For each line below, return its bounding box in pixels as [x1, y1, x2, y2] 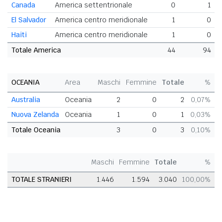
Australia [11, 95, 40, 105]
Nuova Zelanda [11, 110, 59, 119]
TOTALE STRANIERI [11, 175, 72, 184]
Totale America [11, 46, 61, 55]
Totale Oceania [11, 125, 60, 135]
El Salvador [11, 15, 46, 25]
